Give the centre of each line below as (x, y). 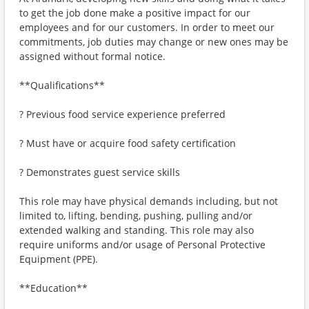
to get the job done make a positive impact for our (135, 13)
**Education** (53, 288)
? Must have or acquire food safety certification (128, 143)
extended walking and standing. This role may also (137, 230)
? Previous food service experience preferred (122, 114)
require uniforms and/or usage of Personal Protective (142, 245)
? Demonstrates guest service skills (100, 172)
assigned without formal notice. (92, 56)
